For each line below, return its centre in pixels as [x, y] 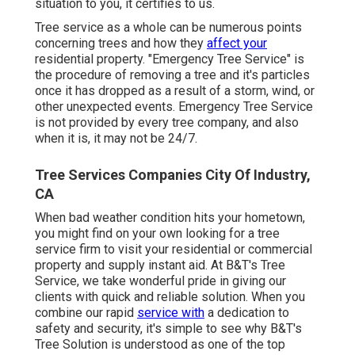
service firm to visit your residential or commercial [174, 250]
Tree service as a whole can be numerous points [168, 28]
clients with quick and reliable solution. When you [170, 297]
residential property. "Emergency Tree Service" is [170, 59]
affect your [237, 44]
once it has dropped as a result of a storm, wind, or [175, 91]
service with [171, 313]
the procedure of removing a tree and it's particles [172, 75]
